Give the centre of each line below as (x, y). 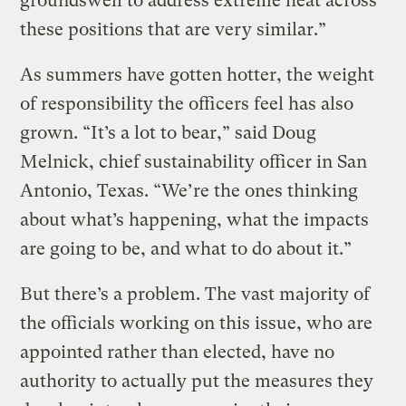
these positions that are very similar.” (176, 30)
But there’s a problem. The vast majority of (195, 295)
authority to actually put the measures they (197, 382)
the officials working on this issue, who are (197, 324)
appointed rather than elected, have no (178, 353)
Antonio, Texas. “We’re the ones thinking (189, 191)
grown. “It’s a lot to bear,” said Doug (169, 133)
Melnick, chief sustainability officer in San (194, 162)
